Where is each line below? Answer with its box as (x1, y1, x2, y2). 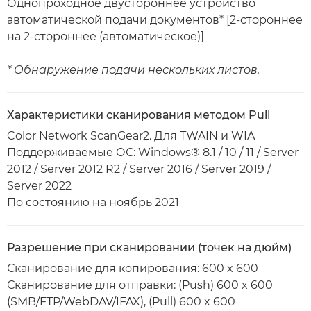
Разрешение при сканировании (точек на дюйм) (7, 241, 292, 254)
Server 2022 (7, 179, 72, 192)
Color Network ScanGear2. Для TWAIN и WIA (7, 129, 255, 142)
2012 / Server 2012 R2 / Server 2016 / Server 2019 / (7, 162, 271, 176)
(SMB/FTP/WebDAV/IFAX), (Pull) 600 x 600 (7, 295, 235, 308)
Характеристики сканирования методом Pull (7, 108, 270, 121)
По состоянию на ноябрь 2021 (7, 196, 179, 209)
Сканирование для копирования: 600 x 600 (7, 262, 258, 275)
